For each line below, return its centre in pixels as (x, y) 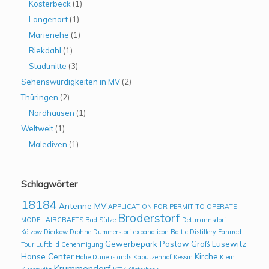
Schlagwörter (49, 184)
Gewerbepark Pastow (147, 243)
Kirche (206, 256)
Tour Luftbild (40, 244)
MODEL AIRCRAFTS (52, 219)
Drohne (80, 231)
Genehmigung (82, 244)
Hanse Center (47, 256)
